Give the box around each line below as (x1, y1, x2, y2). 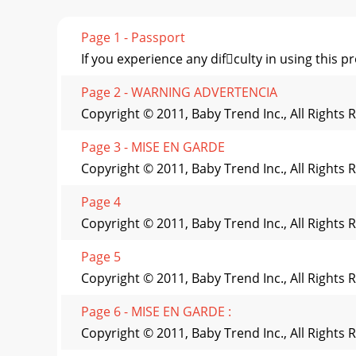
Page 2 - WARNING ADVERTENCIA (81, 83, 277, 102)
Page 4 (81, 193, 121, 211)
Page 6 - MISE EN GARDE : (81, 303, 231, 321)
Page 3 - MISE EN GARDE (81, 138, 225, 157)
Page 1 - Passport (81, 29, 185, 47)
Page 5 (81, 248, 121, 266)
